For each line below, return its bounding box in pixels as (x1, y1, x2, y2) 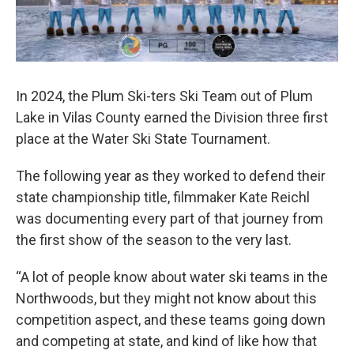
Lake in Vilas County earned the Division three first (16, 109, 328, 126)
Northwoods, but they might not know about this (16, 290, 317, 307)
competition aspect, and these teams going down (16, 311, 326, 329)
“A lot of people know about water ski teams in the (16, 269, 328, 286)
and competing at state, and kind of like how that (16, 333, 317, 350)
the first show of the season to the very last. (16, 232, 292, 249)
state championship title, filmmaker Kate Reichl (16, 189, 310, 206)
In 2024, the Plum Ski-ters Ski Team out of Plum (16, 88, 313, 105)
